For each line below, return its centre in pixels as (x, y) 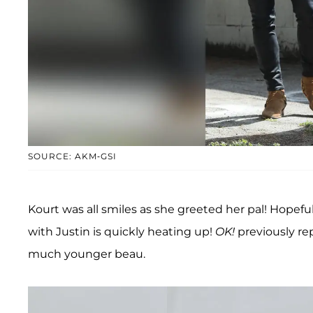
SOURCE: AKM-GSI (72, 156)
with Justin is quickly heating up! (122, 232)
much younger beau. (87, 254)
